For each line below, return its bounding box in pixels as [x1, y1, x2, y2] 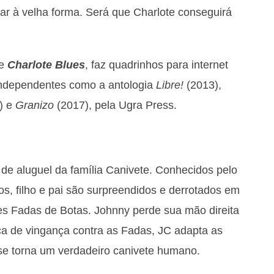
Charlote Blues [7, 58, 85, 71]
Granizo [15, 98, 54, 111]
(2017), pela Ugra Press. [54, 98, 182, 111]
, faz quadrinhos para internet [85, 58, 228, 71]
